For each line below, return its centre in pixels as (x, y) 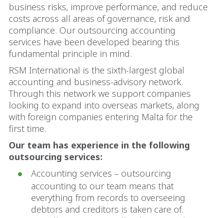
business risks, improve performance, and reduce (108, 7)
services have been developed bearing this (94, 42)
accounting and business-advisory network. (96, 82)
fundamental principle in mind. (70, 54)
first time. (27, 128)
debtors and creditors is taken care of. (107, 209)
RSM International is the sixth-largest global (97, 70)
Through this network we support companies (100, 93)
